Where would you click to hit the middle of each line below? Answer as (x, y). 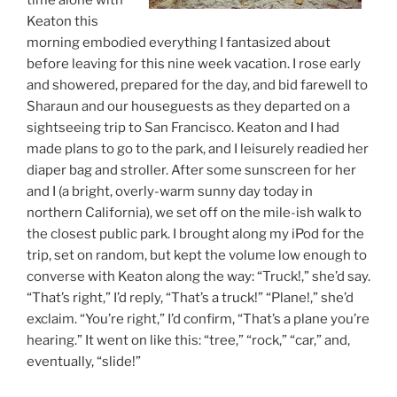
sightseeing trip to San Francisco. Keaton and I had (183, 128)
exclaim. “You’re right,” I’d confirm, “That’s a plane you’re (198, 319)
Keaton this (62, 22)
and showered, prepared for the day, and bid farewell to (197, 86)
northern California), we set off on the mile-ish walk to (194, 213)
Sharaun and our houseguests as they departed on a (188, 107)
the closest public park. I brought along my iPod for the (195, 234)
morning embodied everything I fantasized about (179, 43)
